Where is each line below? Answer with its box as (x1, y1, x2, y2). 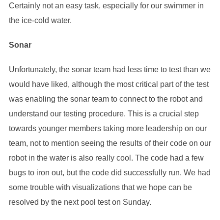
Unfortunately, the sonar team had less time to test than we (8, 65, 211, 74)
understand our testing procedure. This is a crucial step (8, 109, 199, 118)
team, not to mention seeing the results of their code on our (8, 138, 211, 147)
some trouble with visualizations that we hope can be (8, 183, 192, 192)
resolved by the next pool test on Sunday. (8, 197, 151, 206)
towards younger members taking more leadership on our (8, 124, 207, 133)
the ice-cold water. (8, 16, 72, 25)
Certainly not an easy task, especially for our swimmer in (8, 1, 204, 10)
